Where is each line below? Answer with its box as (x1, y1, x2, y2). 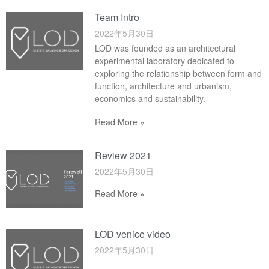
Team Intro (95, 10, 140, 24)
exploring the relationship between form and (95, 67, 262, 79)
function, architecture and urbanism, (95, 79, 232, 92)
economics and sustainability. (95, 92, 206, 104)
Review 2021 (95, 148, 152, 162)
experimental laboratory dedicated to (95, 54, 235, 67)
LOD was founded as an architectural (95, 41, 236, 54)
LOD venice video (95, 226, 171, 241)
